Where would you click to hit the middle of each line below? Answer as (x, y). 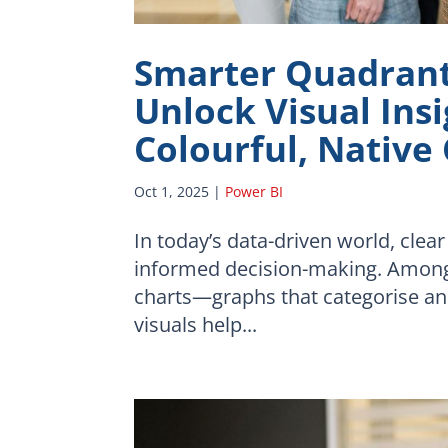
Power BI (254, 191)
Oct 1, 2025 (172, 191)
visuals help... (196, 324)
